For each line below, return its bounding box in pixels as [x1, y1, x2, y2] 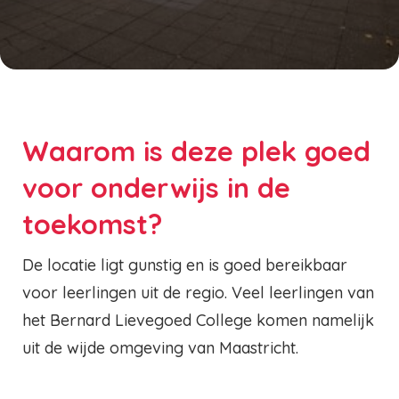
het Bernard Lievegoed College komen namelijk [22, 310, 374, 331]
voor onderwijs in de [22, 170, 290, 205]
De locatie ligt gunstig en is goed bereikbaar [22, 255, 347, 276]
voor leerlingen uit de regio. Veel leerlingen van [22, 282, 374, 304]
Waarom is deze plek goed [22, 134, 370, 168]
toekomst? [22, 207, 162, 241]
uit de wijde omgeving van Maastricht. [22, 338, 303, 359]
